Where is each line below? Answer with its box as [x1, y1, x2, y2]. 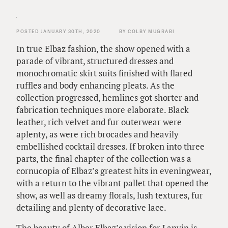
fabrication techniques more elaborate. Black [16, 103, 189, 116]
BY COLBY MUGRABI [119, 28, 175, 34]
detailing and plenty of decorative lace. [16, 201, 166, 213]
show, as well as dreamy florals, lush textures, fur [16, 189, 203, 201]
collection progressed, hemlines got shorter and [16, 91, 198, 103]
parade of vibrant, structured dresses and [16, 54, 174, 67]
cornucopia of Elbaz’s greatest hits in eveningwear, [16, 164, 211, 177]
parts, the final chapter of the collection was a [16, 152, 191, 164]
